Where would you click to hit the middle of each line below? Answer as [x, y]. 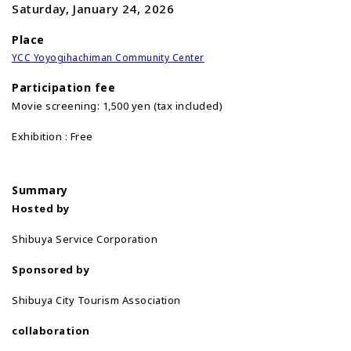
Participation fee [64, 87]
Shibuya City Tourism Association [96, 300]
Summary [40, 190]
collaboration [51, 330]
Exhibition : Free [52, 136]
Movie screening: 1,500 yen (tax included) [119, 105]
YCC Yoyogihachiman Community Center [108, 57]
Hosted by [41, 208]
